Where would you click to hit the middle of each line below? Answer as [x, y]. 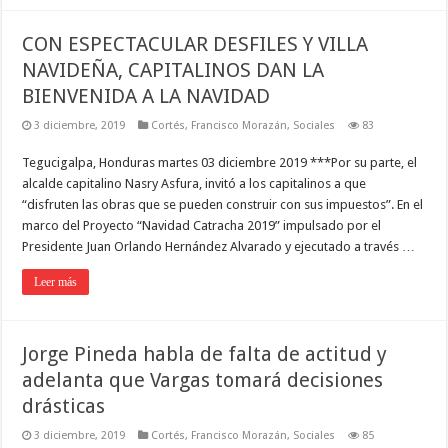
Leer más [56, 281]
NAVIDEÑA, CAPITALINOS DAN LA [173, 69]
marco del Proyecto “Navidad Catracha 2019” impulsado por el [202, 225]
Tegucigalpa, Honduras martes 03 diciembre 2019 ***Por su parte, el [220, 162]
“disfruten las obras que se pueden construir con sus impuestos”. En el [223, 204]
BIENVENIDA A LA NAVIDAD [146, 95]
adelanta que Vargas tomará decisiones [203, 379]
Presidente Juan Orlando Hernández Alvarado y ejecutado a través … [219, 246]
